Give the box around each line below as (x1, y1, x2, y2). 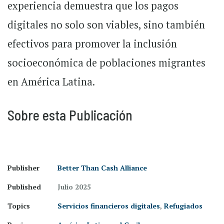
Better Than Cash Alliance (57, 163, 147, 172)
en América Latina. (7, 75, 95, 88)
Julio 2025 (57, 182, 91, 191)
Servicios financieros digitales (57, 201, 160, 210)
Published (7, 182, 41, 191)
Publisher (7, 163, 39, 172)
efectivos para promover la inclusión (7, 37, 177, 50)
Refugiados (164, 201, 202, 210)
